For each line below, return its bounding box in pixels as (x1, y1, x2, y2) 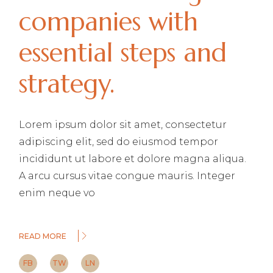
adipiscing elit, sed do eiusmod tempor (19, 136, 219, 148)
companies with (19, 5, 199, 38)
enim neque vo (19, 187, 96, 199)
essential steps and (19, 37, 227, 69)
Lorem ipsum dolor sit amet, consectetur (19, 119, 227, 131)
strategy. (19, 68, 115, 101)
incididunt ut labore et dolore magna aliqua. (19, 153, 247, 165)
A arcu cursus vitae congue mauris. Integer (19, 170, 236, 182)
